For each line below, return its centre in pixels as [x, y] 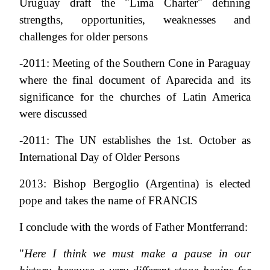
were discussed [53, 113]
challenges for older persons [83, 36]
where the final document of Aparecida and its [135, 80]
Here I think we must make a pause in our [137, 253]
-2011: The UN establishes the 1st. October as [135, 140]
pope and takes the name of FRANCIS [108, 200]
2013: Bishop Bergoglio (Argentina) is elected [135, 183]
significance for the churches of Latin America [135, 96]
